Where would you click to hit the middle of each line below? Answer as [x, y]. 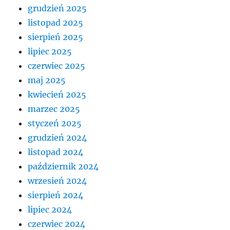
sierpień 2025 [56, 37]
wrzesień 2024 [57, 181]
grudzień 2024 [57, 138]
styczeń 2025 [55, 123]
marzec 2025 [54, 109]
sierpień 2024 [56, 195]
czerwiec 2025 [57, 66]
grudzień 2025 [57, 8]
